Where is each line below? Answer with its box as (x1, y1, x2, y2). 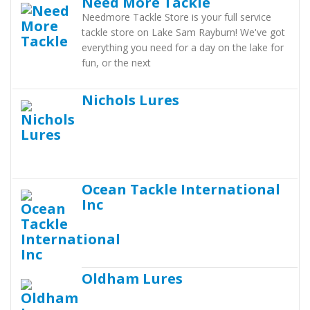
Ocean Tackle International (82, 179, 280, 199)
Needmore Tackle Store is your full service (82, 10, 271, 24)
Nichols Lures (82, 90, 179, 109)
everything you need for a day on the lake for (82, 41, 284, 54)
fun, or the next (82, 56, 151, 69)
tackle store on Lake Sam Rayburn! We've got (82, 26, 285, 39)
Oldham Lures (82, 268, 183, 288)
